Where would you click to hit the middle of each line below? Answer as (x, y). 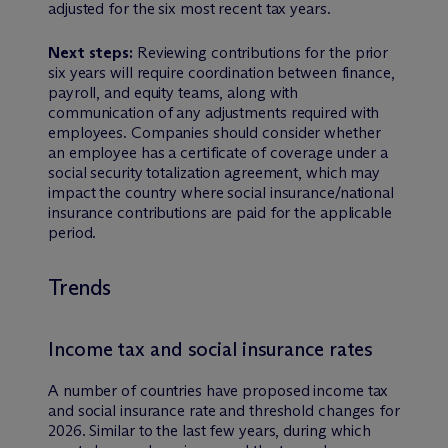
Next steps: (90, 52)
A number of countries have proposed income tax (218, 390)
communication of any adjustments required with (214, 112)
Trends (79, 287)
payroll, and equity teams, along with (173, 92)
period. (72, 232)
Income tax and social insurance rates (211, 348)
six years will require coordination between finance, (221, 72)
